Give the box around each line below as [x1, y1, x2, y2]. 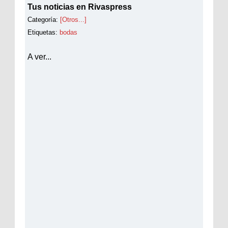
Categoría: [27, 15, 60, 23]
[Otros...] [60, 15, 87, 23]
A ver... [27, 52, 51, 61]
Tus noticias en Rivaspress [27, 2, 132, 11]
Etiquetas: [27, 28, 60, 36]
